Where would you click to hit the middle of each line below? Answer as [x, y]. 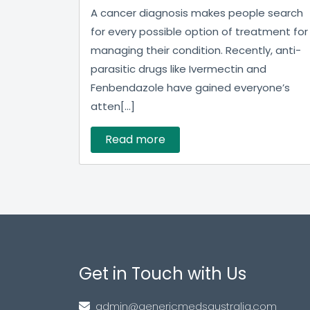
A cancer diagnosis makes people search [197, 13]
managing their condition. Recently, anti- [196, 50]
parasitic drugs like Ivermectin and [179, 69]
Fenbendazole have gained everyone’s [190, 88]
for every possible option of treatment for [199, 31]
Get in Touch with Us [163, 274]
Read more [135, 139]
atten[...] [113, 106]
